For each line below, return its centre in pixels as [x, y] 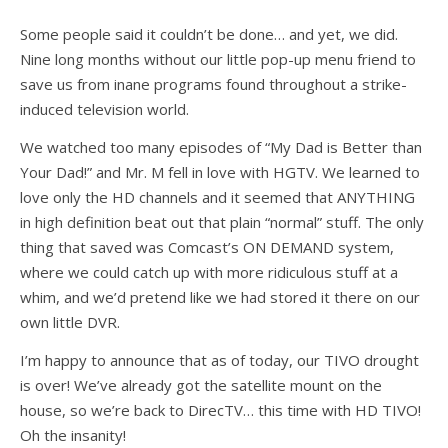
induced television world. [104, 109]
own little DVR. [70, 322]
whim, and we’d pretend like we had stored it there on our [220, 297]
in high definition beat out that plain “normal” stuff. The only [222, 222]
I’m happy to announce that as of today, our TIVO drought [219, 360]
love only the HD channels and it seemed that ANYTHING [217, 197]
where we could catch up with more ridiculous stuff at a [209, 272]
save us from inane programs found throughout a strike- [213, 84]
